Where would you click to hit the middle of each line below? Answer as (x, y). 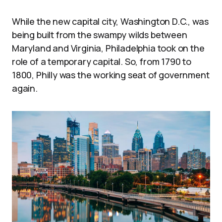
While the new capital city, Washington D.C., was (110, 22)
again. (25, 88)
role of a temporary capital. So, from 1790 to (102, 62)
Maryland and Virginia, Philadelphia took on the (108, 48)
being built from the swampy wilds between (100, 35)
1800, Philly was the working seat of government (111, 75)
